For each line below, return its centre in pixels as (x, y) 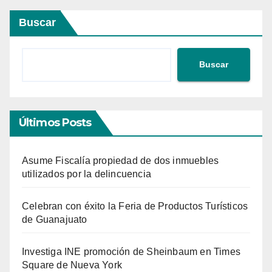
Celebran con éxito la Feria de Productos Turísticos (135, 206)
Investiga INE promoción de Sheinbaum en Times (131, 251)
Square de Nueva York (72, 265)
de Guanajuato (55, 219)
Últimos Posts (55, 122)
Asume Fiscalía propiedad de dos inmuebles (121, 160)
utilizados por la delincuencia (87, 174)
